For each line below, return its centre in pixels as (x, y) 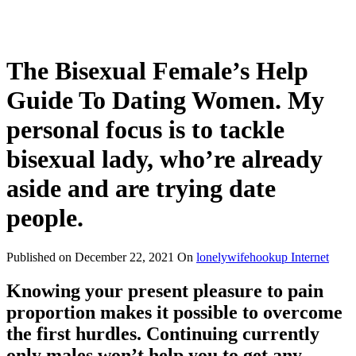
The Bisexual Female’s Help (157, 71)
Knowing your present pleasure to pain (165, 290)
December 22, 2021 (124, 257)
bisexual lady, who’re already (164, 159)
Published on (41, 257)
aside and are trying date (141, 189)
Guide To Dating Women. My (165, 101)
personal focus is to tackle (145, 130)
